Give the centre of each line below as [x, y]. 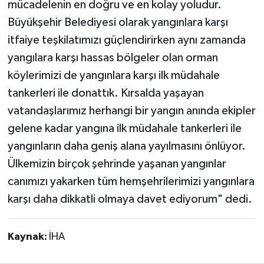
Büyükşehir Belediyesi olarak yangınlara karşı [118, 23]
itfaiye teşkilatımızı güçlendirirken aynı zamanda [126, 40]
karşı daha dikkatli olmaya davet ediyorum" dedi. [130, 199]
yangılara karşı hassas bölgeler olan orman [113, 58]
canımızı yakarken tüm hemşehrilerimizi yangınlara [131, 182]
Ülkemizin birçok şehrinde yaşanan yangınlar [117, 164]
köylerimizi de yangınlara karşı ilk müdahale [113, 76]
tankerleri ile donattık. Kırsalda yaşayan [105, 93]
